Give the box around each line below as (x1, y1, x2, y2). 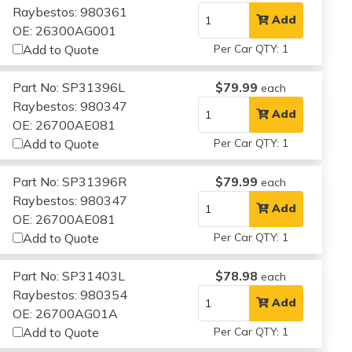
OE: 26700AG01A (13, 305, 119, 321)
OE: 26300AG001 (13, 22, 117, 38)
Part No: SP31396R (13, 173, 127, 189)
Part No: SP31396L (13, 79, 126, 95)
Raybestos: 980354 (13, 286, 128, 302)
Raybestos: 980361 (13, 3, 128, 20)
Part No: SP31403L (13, 267, 126, 284)
